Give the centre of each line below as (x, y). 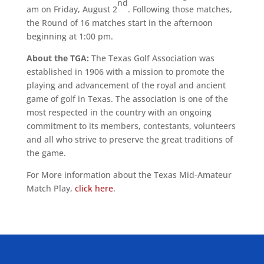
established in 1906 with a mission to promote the (125, 71)
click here (94, 188)
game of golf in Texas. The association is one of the (127, 98)
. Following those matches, (180, 9)
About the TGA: (57, 58)
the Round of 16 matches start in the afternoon (119, 22)
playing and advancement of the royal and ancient (126, 85)
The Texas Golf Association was (151, 58)
